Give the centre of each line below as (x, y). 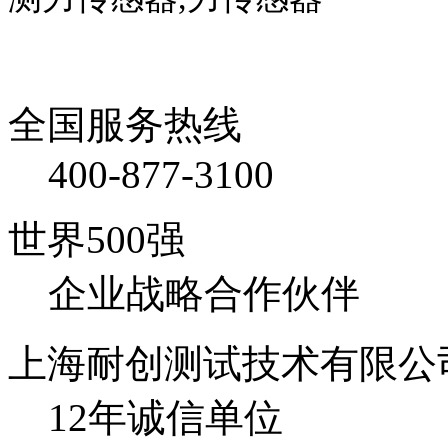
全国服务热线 (125, 125)
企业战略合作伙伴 (204, 294)
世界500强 (96, 240)
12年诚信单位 (165, 418)
